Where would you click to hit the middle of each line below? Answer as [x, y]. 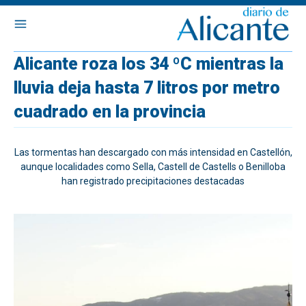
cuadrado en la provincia [110, 112]
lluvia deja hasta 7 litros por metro [147, 88]
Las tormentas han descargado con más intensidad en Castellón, [153, 152]
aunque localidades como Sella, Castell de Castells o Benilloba [153, 167]
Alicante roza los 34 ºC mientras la [149, 64]
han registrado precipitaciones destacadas [153, 181]
